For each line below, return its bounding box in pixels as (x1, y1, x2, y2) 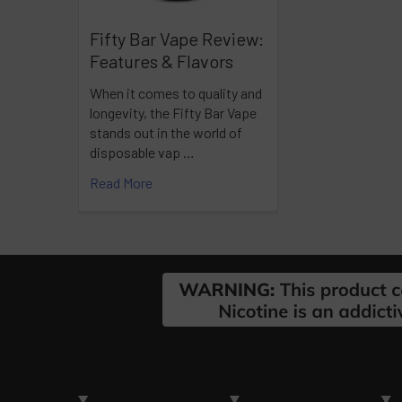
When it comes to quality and (90, 84, 262, 102)
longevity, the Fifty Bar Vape (90, 104, 257, 122)
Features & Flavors (90, 50, 233, 73)
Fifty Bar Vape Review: (90, 28, 264, 50)
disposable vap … (90, 144, 195, 162)
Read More (90, 174, 153, 192)
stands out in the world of (90, 124, 242, 142)
